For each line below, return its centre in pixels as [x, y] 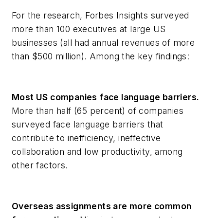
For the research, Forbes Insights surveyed [100, 15]
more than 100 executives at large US [89, 29]
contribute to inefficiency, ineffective [86, 138]
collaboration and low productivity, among [97, 152]
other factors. [40, 165]
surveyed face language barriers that [88, 124]
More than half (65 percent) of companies [98, 111]
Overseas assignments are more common [102, 206]
